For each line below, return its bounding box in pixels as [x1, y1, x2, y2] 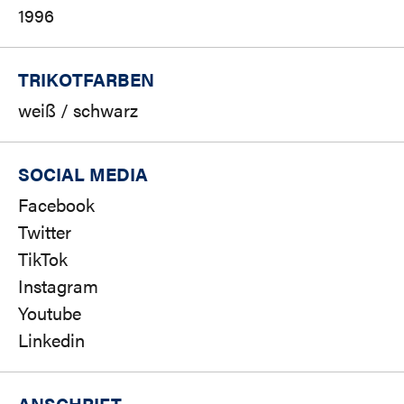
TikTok [18, 245, 68, 272]
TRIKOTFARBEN [18, 66, 154, 93]
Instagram [18, 272, 98, 299]
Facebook [18, 191, 95, 218]
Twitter [18, 218, 71, 245]
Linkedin [18, 326, 85, 353]
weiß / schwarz [18, 96, 138, 124]
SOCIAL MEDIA [18, 161, 148, 188]
